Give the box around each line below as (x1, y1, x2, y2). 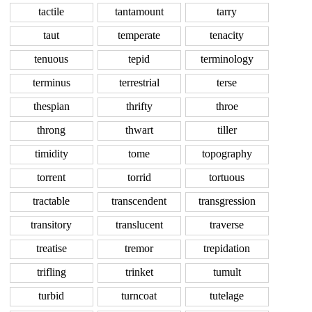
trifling (36, 266, 66, 279)
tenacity (210, 29, 244, 42)
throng (37, 124, 65, 136)
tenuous (34, 53, 68, 65)
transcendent (111, 195, 166, 208)
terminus (32, 77, 70, 89)
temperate (118, 29, 160, 42)
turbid (38, 290, 64, 302)
